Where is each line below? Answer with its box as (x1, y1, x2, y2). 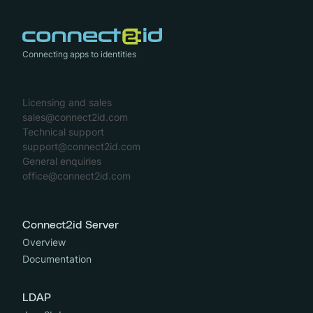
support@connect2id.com (22, 140, 141, 153)
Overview (22, 236, 66, 249)
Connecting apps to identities (22, 49, 137, 60)
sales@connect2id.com (22, 111, 129, 124)
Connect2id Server (22, 219, 119, 231)
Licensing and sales (22, 96, 112, 109)
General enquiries (22, 155, 102, 168)
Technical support (22, 126, 105, 138)
